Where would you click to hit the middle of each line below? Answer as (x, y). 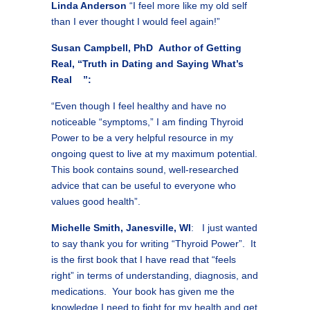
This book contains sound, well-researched (145, 170)
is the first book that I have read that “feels (144, 259)
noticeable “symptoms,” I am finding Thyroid (147, 122)
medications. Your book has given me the (143, 291)
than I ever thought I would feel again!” (136, 21)
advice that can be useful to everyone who (144, 185)
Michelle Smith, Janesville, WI (121, 228)
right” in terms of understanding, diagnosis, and (155, 275)
